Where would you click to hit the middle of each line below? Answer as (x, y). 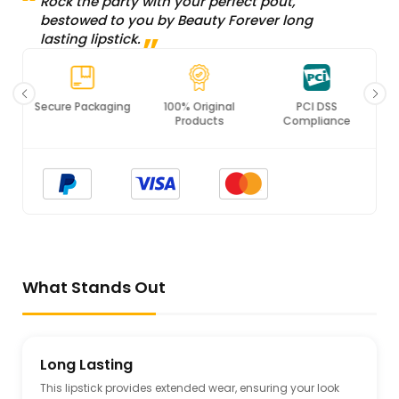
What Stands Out (94, 288)
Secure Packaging (82, 107)
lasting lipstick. (90, 39)
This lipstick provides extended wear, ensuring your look (190, 388)
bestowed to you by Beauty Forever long (176, 20)
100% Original (199, 107)
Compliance (317, 121)
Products (199, 121)
